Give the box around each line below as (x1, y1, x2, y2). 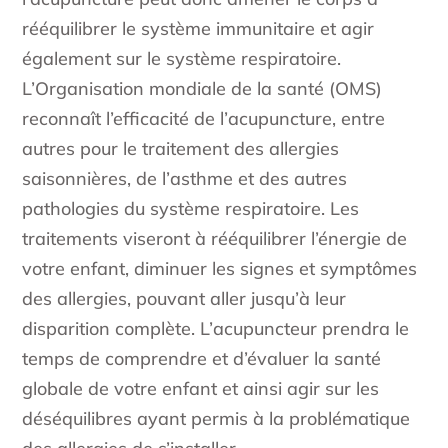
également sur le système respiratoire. (22, 47, 342, 71)
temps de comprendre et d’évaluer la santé (22, 347, 382, 371)
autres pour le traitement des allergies (22, 137, 340, 161)
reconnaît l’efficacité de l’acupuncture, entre (22, 107, 386, 131)
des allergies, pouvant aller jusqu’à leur (22, 287, 347, 311)
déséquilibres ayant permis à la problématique (22, 407, 411, 431)
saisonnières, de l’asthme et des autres (22, 167, 348, 191)
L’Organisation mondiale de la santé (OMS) (22, 77, 383, 101)
